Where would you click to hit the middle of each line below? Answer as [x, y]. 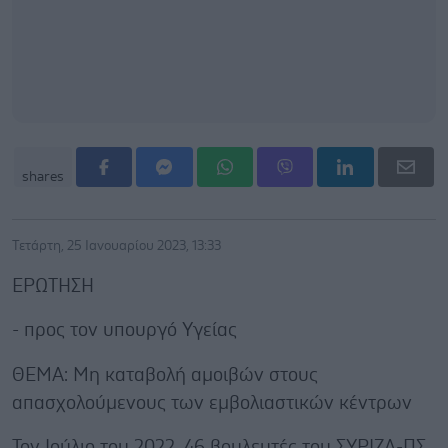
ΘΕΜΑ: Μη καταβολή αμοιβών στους [165, 375]
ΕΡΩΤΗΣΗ [53, 286]
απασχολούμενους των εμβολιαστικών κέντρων [212, 403]
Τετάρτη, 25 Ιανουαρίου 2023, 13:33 [116, 245]
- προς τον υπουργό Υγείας [124, 330]
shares [43, 176]
